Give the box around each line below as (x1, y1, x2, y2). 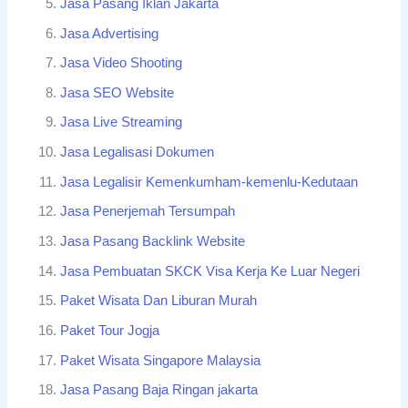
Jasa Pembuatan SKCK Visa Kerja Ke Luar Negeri (60, 263, 361, 279)
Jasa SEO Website (60, 85, 175, 100)
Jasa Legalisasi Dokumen (60, 145, 215, 160)
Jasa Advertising (60, 25, 159, 41)
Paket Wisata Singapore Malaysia (60, 352, 261, 368)
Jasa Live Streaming (60, 115, 183, 130)
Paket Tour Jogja (60, 322, 160, 338)
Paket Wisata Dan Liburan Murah (60, 293, 258, 309)
